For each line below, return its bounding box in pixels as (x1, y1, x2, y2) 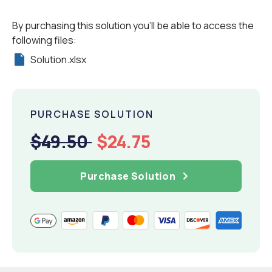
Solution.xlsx (30, 53, 86, 67)
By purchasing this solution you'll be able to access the (12, 19, 254, 33)
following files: (12, 33, 76, 47)
